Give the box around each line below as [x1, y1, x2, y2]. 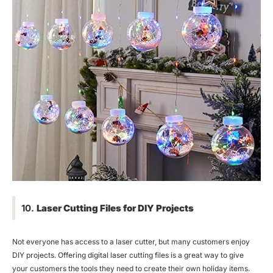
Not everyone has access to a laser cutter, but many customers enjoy [12, 236, 250, 246]
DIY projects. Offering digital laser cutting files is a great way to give [12, 250, 244, 260]
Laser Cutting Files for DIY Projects [37, 202, 194, 214]
